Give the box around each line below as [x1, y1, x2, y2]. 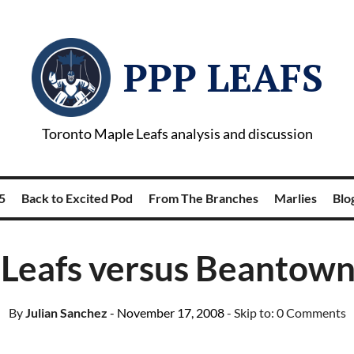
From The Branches [148, 190, 258, 205]
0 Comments [276, 305, 346, 320]
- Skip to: [226, 305, 277, 320]
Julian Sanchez [22, 305, 107, 320]
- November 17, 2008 [109, 305, 224, 320]
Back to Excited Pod [21, 190, 133, 205]
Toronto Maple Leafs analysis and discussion [41, 125, 313, 142]
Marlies [273, 190, 317, 205]
